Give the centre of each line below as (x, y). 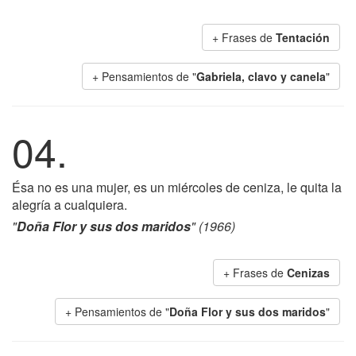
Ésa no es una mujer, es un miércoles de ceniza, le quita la (177, 187)
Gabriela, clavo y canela (261, 76)
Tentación (303, 37)
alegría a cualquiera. (70, 205)
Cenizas (308, 273)
